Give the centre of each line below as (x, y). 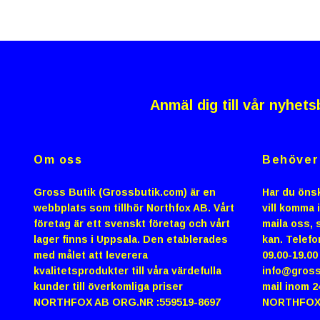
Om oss (58, 159)
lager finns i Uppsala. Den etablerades (131, 239)
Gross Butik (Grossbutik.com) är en (125, 192)
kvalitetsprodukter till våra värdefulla (127, 270)
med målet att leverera (91, 255)
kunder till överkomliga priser (108, 286)
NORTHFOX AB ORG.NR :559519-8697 (127, 302)
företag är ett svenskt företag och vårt (132, 223)
